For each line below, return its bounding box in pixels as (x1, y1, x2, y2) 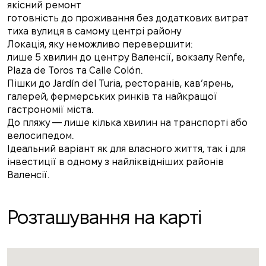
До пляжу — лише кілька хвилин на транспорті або (7, 118, 248, 128)
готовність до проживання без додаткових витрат (7, 13, 249, 23)
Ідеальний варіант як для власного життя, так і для (7, 144, 246, 154)
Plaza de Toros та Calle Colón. (7, 65, 142, 75)
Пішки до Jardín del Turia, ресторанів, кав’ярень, (7, 78, 233, 88)
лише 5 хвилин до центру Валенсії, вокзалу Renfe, (7, 52, 245, 62)
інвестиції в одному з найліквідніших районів (7, 157, 224, 167)
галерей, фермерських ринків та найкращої (7, 91, 217, 102)
